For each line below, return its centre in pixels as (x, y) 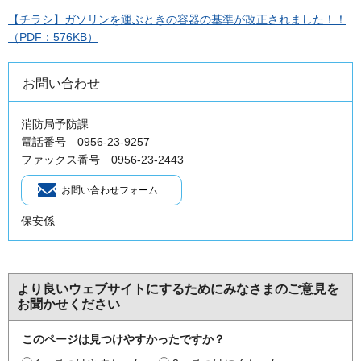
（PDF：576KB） (53, 37)
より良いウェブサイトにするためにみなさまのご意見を (178, 288)
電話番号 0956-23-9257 (85, 141)
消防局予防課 (55, 124)
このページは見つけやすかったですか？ (123, 339)
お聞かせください (68, 304)
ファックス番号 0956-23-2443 (102, 159)
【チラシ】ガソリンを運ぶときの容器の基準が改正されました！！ (177, 19)
